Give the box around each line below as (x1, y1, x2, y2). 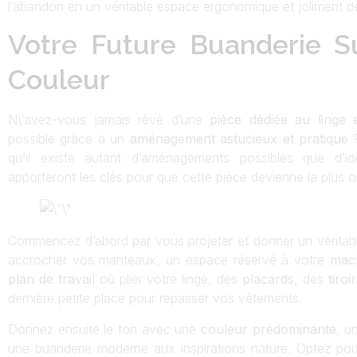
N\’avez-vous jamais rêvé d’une (8, 112, 210, 128)
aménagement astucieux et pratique (129, 131, 349, 147)
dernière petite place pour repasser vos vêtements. (8, 290, 302, 307)
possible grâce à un (8, 131, 130, 147)
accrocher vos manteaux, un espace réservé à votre (8, 252, 325, 269)
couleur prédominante (200, 320, 336, 337)
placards (237, 271, 295, 288)
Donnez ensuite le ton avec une (8, 320, 201, 337)
